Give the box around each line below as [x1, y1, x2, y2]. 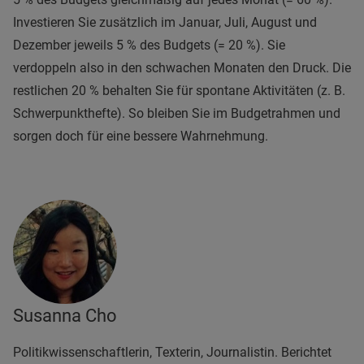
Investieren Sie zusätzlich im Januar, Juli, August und [13, 14, 317, 30]
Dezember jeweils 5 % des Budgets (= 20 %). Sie [13, 37, 285, 53]
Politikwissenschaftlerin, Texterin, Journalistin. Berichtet [13, 344, 331, 360]
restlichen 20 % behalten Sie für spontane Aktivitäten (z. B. [13, 82, 345, 98]
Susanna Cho [13, 305, 117, 326]
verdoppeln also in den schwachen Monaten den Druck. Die [13, 59, 351, 76]
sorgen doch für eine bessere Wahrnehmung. [13, 128, 268, 144]
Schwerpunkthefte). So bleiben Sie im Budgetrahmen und [13, 105, 340, 121]
